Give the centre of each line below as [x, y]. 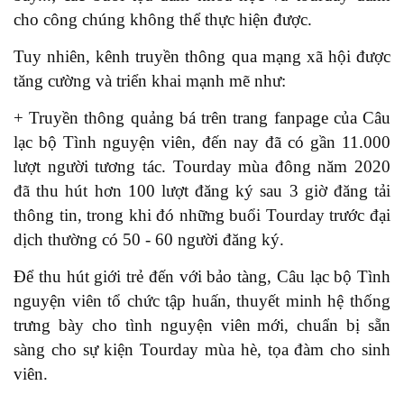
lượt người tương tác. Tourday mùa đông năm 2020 [202, 166]
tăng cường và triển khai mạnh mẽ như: [150, 80]
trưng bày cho [69, 325]
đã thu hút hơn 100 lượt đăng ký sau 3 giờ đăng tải [202, 190]
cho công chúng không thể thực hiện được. [165, 19]
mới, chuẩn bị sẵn [324, 325]
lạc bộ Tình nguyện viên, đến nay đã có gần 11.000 [202, 142]
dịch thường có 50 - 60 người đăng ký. [149, 239]
